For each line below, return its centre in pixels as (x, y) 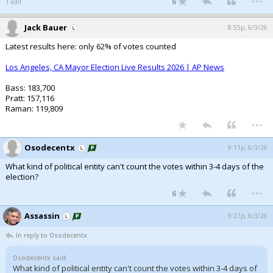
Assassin (42, 216)
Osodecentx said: (40, 258)
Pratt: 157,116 (30, 98)
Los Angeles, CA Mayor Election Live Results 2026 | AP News (115, 67)
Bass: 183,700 (30, 88)
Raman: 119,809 (34, 108)
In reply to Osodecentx (51, 235)
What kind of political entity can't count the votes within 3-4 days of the (135, 166)
